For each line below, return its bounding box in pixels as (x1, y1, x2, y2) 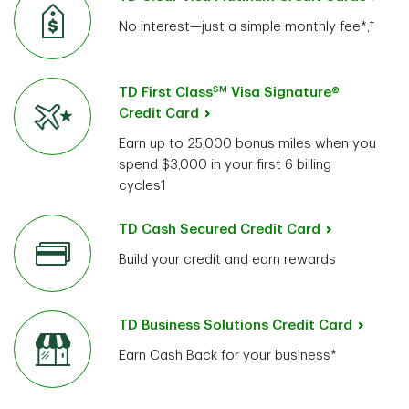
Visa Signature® (227, 86, 340, 100)
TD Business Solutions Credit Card (119, 319, 352, 333)
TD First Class (119, 86, 213, 100)
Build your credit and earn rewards (119, 253, 336, 267)
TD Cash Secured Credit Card (119, 223, 320, 237)
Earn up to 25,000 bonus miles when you (119, 137, 376, 152)
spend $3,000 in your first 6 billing (119, 158, 331, 173)
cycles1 (119, 179, 166, 194)
